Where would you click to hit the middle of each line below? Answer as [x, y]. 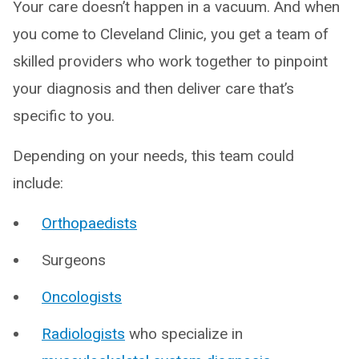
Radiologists [83, 334]
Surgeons [74, 260]
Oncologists [82, 297]
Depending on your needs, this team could [153, 156]
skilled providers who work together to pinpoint [170, 61]
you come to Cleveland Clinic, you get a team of [171, 34]
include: [38, 183]
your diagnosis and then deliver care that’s [153, 89]
